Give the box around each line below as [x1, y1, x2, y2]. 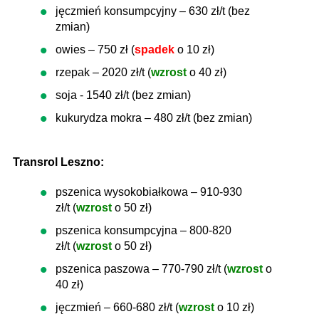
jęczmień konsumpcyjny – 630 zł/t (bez [56, 5, 250, 17]
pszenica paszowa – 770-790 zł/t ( [56, 263, 227, 275]
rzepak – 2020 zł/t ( [56, 66, 151, 78]
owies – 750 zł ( [56, 43, 135, 56]
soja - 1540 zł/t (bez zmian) [56, 89, 191, 101]
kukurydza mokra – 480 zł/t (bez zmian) [56, 112, 252, 124]
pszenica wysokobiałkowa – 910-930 [56, 186, 242, 198]
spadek [135, 43, 177, 56]
